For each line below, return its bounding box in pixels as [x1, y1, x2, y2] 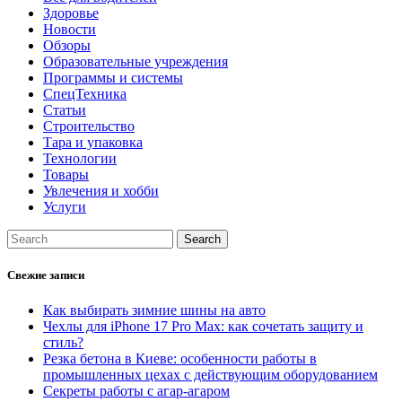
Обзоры [43, 37, 91, 53]
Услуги [43, 198, 86, 214]
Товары [43, 166, 89, 182]
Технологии [43, 150, 117, 166]
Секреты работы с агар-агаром [43, 383, 230, 399]
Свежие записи [7, 268, 84, 283]
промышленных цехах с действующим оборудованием [43, 367, 378, 383]
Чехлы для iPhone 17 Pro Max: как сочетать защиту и [43, 319, 363, 335]
